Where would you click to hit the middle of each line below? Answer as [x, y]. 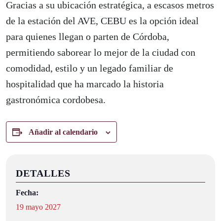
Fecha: [27, 193]
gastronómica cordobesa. [56, 100]
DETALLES [43, 173]
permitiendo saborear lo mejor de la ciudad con [101, 53]
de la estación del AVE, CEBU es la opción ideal [102, 21]
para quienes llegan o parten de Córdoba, [88, 37]
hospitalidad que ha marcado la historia [85, 84]
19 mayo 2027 [38, 207]
